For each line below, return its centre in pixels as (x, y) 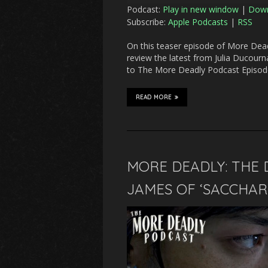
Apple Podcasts (198, 22)
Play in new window (201, 10)
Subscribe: (147, 22)
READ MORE (154, 98)
